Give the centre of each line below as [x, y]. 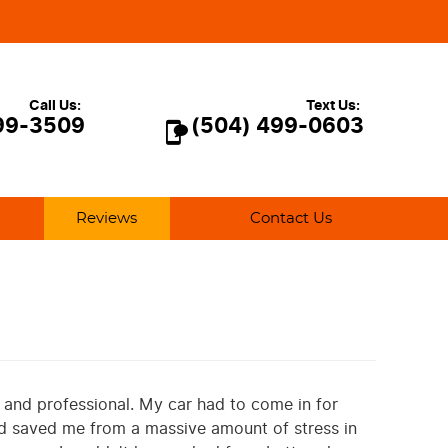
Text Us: [333, 105]
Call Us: [55, 105]
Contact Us [290, 218]
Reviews [107, 218]
